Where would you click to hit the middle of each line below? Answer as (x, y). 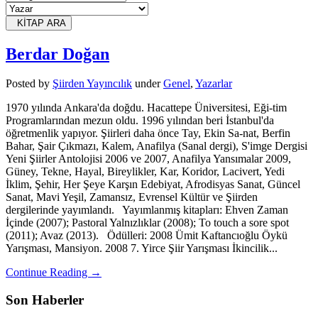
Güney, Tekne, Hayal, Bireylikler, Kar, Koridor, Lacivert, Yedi (145, 172)
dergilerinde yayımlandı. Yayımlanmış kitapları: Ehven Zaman (147, 210)
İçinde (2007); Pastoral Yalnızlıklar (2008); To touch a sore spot (147, 223)
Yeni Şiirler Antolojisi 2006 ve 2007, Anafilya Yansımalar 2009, (148, 159)
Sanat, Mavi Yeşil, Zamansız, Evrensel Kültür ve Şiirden (132, 197)
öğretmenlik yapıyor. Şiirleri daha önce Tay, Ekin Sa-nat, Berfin (148, 133)
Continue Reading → (54, 273)
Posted (22, 84)
